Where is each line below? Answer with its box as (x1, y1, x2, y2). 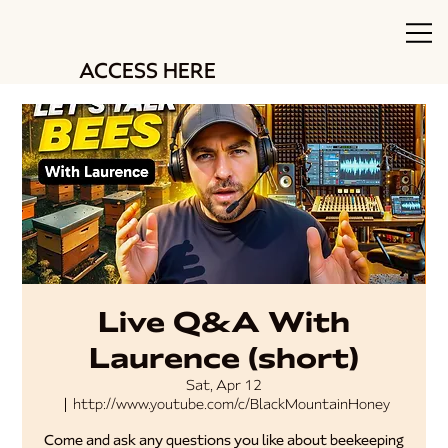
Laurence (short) (89, 340, 359, 376)
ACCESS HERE (78, 58, 216, 84)
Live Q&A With (98, 304, 350, 340)
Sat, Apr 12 (186, 376, 262, 394)
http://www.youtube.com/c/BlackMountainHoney (73, 395, 390, 413)
